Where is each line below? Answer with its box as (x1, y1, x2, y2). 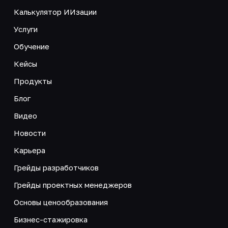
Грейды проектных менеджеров (13, 180, 132, 189)
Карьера (13, 145, 45, 155)
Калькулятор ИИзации (13, 7, 97, 16)
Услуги (13, 24, 38, 34)
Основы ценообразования (13, 197, 108, 207)
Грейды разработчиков (13, 162, 99, 172)
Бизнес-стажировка (13, 214, 88, 224)
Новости (13, 128, 46, 137)
